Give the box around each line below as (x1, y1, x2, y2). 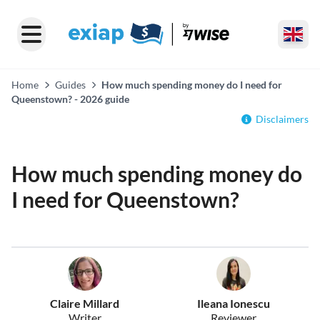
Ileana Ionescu (196, 296, 270, 310)
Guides (54, 79, 86, 91)
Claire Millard (50, 296, 120, 310)
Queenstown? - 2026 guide (11, 93, 129, 105)
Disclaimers (256, 113, 309, 125)
